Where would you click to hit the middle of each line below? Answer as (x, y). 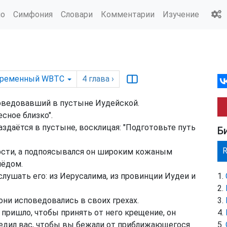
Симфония (33, 14)
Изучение (181, 14)
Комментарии (128, 14)
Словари (77, 14)
